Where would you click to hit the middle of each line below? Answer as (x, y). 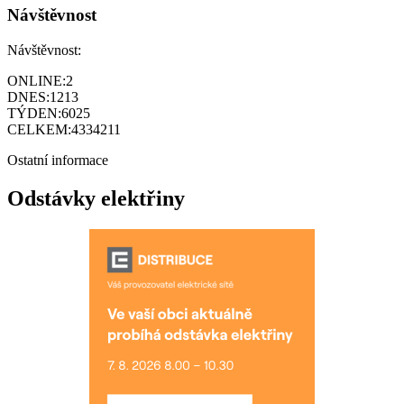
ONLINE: (37, 81)
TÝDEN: (34, 114)
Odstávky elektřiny (96, 199)
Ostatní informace (58, 161)
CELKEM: (39, 130)
